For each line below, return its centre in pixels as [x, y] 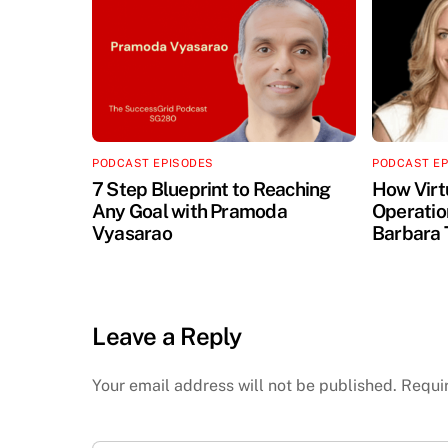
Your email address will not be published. [244, 385]
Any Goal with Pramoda [189, 210]
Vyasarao [132, 232]
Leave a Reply [167, 335]
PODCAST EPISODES [153, 163]
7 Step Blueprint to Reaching [211, 188]
